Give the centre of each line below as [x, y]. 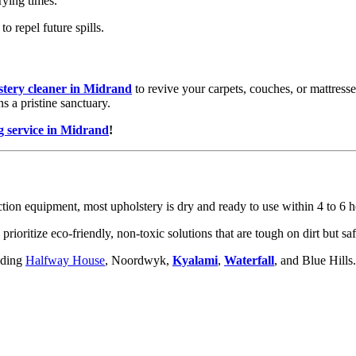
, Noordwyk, [139, 260]
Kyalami [195, 260]
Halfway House [65, 260]
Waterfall [249, 260]
